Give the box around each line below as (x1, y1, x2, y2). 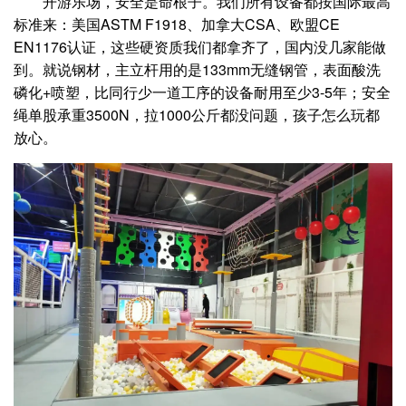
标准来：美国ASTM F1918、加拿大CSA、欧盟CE (14, 13, 340, 34)
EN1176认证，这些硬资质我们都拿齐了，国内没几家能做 (14, 35, 386, 57)
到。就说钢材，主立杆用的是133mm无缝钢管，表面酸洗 (14, 58, 381, 80)
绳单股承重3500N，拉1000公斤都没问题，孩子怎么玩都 (14, 103, 380, 125)
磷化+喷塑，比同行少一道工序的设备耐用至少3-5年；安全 (14, 81, 391, 102)
